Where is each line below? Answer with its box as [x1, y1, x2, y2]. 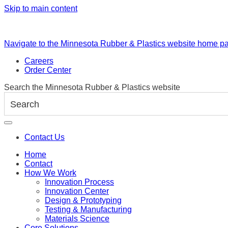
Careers [24, 56, 53, 65]
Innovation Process [45, 178, 114, 187]
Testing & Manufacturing [45, 205, 132, 214]
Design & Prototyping [45, 196, 122, 205]
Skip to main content [4, 4, 77, 13]
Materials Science [45, 214, 109, 223]
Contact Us [24, 133, 65, 142]
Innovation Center [45, 187, 109, 196]
